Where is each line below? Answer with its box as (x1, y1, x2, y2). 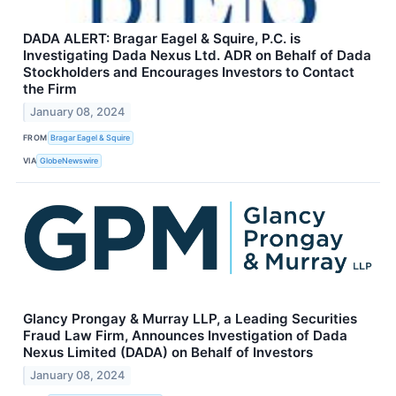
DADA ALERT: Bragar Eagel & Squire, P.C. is (23, 29, 301, 47)
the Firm (23, 80, 77, 97)
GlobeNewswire (40, 156, 99, 166)
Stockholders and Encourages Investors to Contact (23, 63, 354, 80)
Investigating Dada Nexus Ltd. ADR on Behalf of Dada (23, 46, 371, 64)
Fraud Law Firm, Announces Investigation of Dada (23, 326, 347, 344)
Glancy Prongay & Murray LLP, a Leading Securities (23, 309, 357, 327)
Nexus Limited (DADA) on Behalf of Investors (23, 343, 313, 361)
